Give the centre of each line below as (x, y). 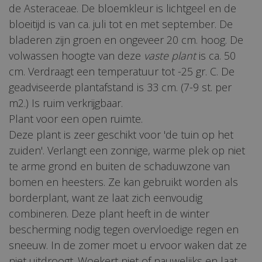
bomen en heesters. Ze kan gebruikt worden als (123, 182)
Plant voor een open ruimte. (76, 119)
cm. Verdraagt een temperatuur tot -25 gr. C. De (122, 72)
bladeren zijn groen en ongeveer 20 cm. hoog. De (126, 40)
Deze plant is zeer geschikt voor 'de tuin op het (121, 135)
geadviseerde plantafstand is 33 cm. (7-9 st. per (120, 87)
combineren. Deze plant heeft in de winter (109, 214)
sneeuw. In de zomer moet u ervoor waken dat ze (128, 245)
